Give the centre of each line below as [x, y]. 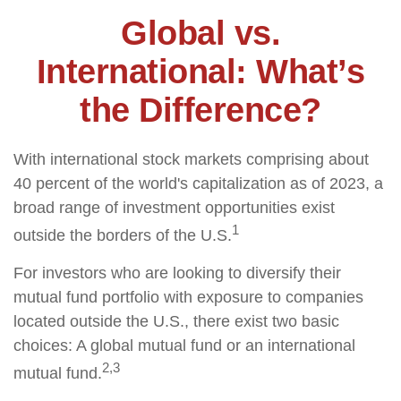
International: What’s [200, 72]
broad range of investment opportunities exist [174, 208]
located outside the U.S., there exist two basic [176, 321]
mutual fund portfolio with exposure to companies [188, 297]
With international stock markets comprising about [191, 159]
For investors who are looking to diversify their [177, 273]
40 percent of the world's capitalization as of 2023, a [198, 183]
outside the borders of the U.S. [123, 235]
